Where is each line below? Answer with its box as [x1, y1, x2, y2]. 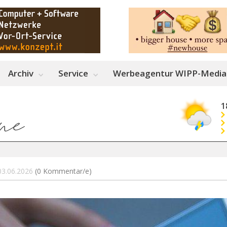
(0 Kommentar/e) [35, 166, 92, 176]
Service [58, 67, 88, 79]
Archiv [8, 67, 33, 79]
